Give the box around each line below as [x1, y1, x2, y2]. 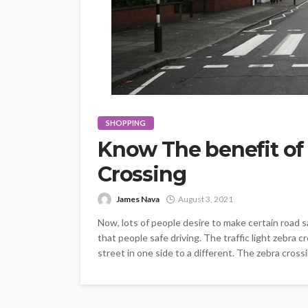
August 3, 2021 [178, 194, 233, 204]
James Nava [116, 194, 159, 204]
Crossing [98, 162, 186, 187]
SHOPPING [106, 118, 146, 127]
